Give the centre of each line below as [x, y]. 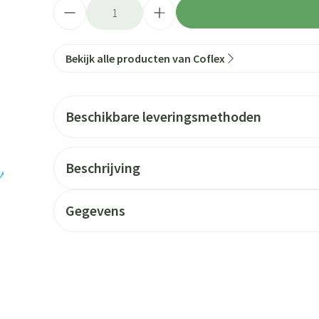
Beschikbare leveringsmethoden [163, 116]
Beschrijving [103, 168]
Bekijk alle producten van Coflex [145, 58]
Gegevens [95, 210]
